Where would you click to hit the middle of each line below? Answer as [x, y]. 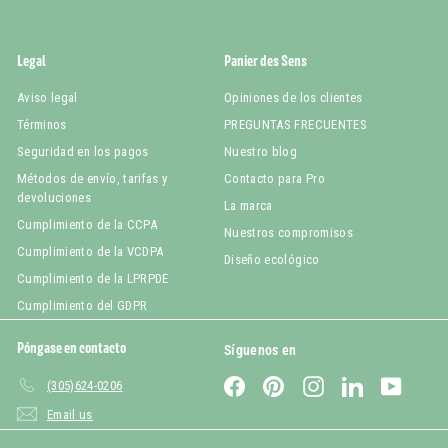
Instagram [349, 385]
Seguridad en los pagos [83, 152]
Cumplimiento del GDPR [82, 306]
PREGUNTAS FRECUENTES [295, 125]
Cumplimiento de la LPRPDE [93, 279]
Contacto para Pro [274, 179]
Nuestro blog [261, 152]
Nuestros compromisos [288, 233]
